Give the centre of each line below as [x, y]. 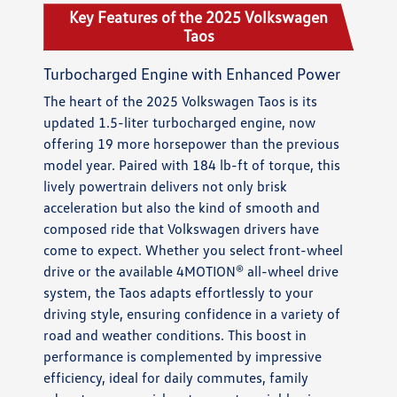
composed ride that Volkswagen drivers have [182, 229]
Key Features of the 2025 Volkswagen [198, 17]
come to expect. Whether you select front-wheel [194, 250]
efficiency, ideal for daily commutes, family [176, 378]
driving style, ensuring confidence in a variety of [192, 314]
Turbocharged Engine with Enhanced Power [192, 74]
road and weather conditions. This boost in [175, 335]
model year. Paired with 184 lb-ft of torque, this [192, 165]
